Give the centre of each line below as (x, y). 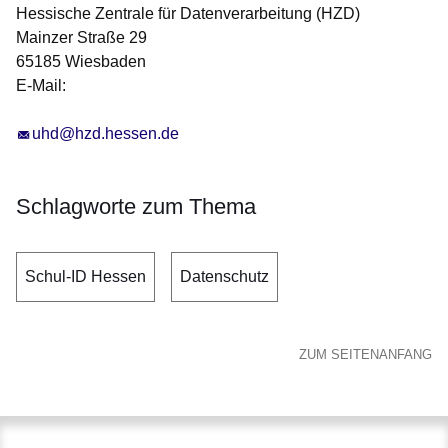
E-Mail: (41, 86)
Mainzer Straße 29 (81, 38)
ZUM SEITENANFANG (365, 355)
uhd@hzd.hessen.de (105, 134)
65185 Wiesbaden (81, 62)
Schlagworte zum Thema (136, 207)
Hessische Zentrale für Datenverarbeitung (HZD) (188, 14)
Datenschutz (224, 277)
